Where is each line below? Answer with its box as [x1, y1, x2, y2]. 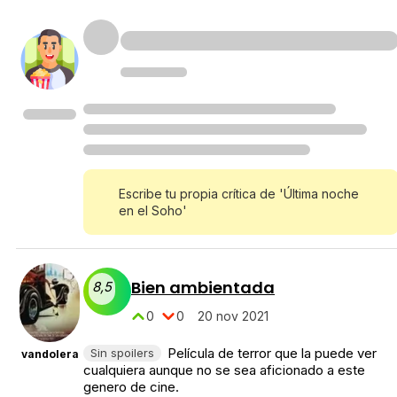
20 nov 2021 [198, 307, 269, 323]
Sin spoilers [90, 345, 154, 360]
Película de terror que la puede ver [167, 344, 377, 362]
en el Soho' [119, 202, 187, 218]
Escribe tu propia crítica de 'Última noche [119, 185, 359, 201]
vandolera [20, 347, 79, 362]
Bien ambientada [131, 276, 275, 299]
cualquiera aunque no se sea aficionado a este [83, 361, 365, 378]
